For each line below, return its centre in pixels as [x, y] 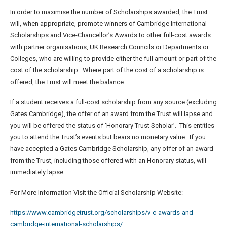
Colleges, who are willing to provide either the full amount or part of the [113, 58]
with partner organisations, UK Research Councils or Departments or [109, 47]
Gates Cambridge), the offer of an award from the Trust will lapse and [111, 113]
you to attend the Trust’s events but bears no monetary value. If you [108, 137]
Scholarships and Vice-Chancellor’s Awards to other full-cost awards [110, 35]
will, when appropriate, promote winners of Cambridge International [108, 23]
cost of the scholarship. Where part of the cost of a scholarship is [107, 70]
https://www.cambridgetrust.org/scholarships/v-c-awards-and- [103, 212]
